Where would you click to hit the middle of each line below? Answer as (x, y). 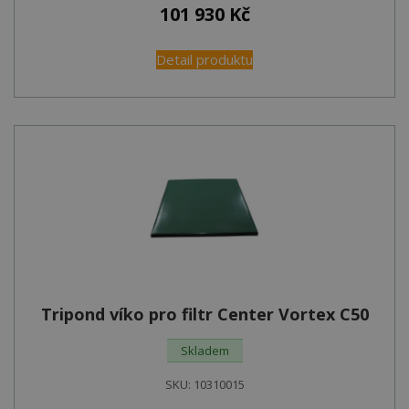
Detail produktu (204, 59)
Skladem (204, 350)
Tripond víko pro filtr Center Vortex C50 (204, 314)
